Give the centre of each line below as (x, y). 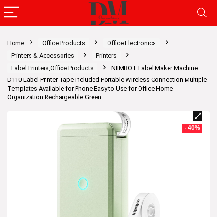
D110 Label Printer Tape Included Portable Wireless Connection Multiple (107, 80)
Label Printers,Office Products (52, 68)
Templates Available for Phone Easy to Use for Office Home (90, 88)
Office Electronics (132, 43)
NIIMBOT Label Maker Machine (155, 68)
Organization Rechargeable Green (54, 97)
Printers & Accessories (43, 55)
